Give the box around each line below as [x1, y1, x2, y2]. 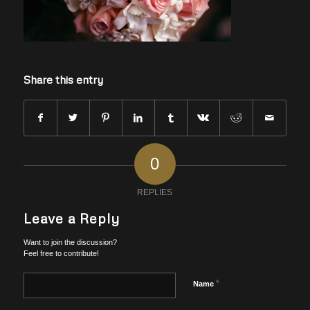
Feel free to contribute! [23, 249, 99, 258]
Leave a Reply [23, 210, 120, 227]
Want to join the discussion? [23, 238, 117, 247]
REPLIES [137, 188, 173, 198]
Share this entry [23, 73, 103, 87]
